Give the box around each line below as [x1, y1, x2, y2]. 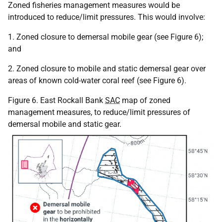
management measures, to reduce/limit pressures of [8, 108, 190, 117]
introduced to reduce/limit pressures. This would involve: [8, 12, 205, 22]
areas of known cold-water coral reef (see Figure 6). [8, 76, 186, 85]
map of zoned [120, 96, 170, 105]
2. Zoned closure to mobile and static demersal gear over [8, 64, 206, 73]
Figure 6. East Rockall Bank [8, 96, 105, 105]
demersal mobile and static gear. [8, 119, 121, 129]
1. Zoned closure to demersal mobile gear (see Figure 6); [8, 32, 203, 42]
